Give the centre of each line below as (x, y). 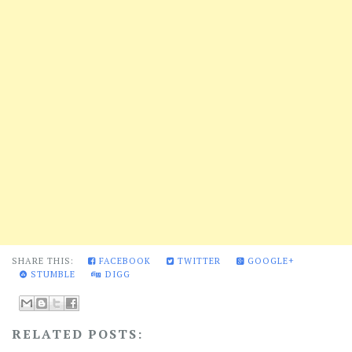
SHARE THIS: (46, 261)
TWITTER (198, 261)
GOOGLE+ (269, 261)
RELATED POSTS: (77, 334)
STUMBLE (51, 275)
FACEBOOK (123, 261)
